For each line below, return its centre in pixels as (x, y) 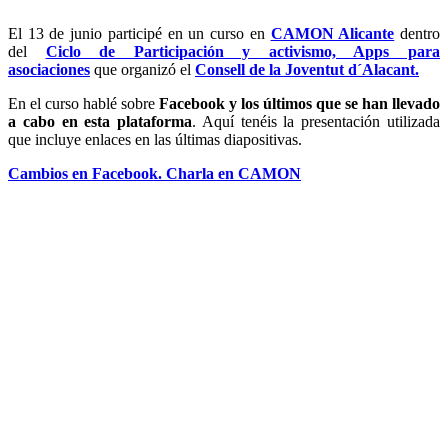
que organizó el (144, 69)
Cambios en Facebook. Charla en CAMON (154, 173)
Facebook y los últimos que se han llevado (299, 103)
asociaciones (49, 69)
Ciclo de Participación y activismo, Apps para (243, 51)
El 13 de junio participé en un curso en (136, 33)
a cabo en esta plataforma (100, 121)
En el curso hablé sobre (83, 103)
